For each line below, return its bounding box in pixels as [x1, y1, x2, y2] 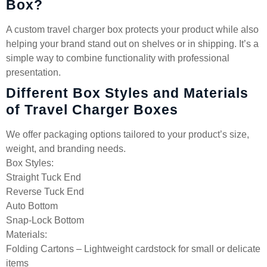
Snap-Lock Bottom [6, 215, 84, 225]
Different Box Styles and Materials [6, 85, 249, 101]
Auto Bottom [6, 201, 58, 211]
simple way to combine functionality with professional [6, 53, 229, 63]
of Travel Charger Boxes [6, 102, 178, 117]
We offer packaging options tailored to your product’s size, [6, 129, 249, 139]
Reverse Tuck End [6, 187, 84, 197]
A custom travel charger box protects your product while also [6, 24, 259, 35]
